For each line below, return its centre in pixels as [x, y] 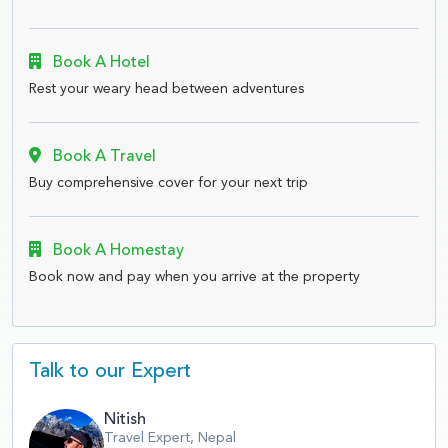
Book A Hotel [99, 62]
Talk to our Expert [110, 371]
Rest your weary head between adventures [166, 88]
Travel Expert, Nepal [170, 437]
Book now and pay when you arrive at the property [194, 276]
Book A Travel [102, 156]
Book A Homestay [116, 250]
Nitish [125, 419]
